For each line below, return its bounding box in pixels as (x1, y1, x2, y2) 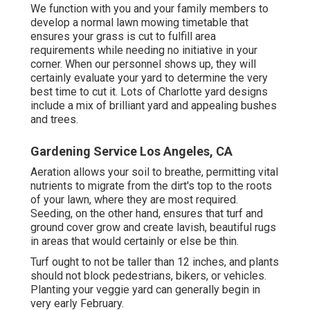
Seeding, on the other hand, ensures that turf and (30, 207, 263, 221)
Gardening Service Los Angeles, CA (30, 144, 232, 159)
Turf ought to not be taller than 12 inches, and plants (30, 255, 279, 269)
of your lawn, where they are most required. (30, 193, 238, 207)
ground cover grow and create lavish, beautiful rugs (30, 221, 276, 235)
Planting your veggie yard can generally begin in (30, 283, 260, 297)
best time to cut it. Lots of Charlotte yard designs (30, 85, 268, 99)
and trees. (30, 113, 78, 127)
